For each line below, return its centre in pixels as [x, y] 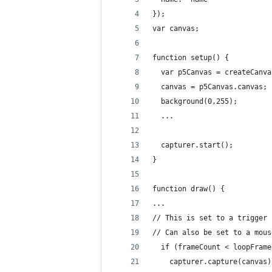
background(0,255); [195, 101]
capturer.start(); [193, 145]
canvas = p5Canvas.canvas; [210, 87]
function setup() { [191, 58]
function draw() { [189, 189]
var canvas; [176, 29]
